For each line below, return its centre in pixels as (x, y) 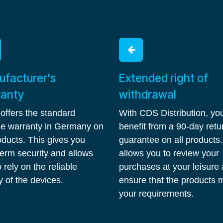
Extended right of (164, 78)
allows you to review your (169, 153)
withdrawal (148, 94)
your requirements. (156, 194)
